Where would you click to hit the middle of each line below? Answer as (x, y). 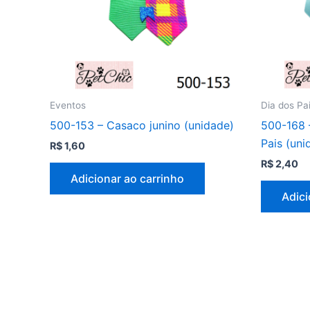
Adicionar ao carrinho (127, 178)
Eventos (68, 105)
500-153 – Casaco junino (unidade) (142, 125)
